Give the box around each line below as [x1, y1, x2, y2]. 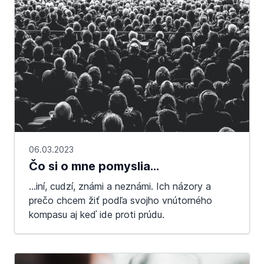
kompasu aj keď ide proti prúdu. [29, 209, 164, 221]
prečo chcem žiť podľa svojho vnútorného [29, 194, 212, 207]
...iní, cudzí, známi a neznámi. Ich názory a [29, 180, 211, 193]
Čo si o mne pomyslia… [29, 159, 159, 174]
